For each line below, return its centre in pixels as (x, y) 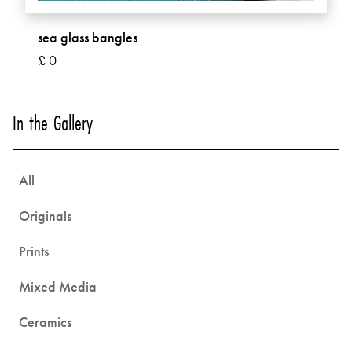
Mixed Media (58, 286)
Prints (34, 251)
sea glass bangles (88, 37)
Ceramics (45, 322)
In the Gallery (53, 123)
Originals (45, 216)
